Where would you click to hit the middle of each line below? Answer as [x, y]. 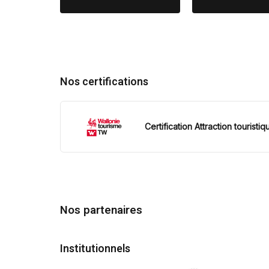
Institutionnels [95, 249]
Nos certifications [104, 82]
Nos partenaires [101, 210]
